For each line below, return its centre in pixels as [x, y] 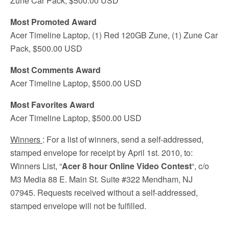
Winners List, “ [36, 166]
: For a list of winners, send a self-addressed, [123, 139]
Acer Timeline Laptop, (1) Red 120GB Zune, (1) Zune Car [114, 35]
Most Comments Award [55, 70]
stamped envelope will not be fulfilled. [78, 206]
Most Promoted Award [53, 22]
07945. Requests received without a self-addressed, [104, 192]
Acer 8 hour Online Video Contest [127, 166]
